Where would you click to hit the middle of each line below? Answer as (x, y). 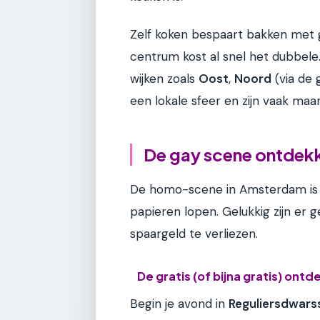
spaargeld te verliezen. (194, 233)
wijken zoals (164, 78)
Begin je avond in (179, 304)
